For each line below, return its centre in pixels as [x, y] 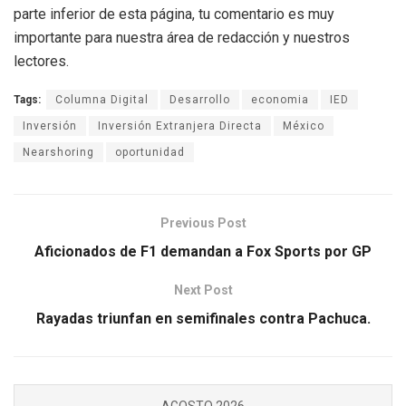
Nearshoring [58, 153]
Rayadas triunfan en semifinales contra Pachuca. [203, 319]
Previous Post [203, 223]
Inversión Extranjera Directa [180, 126]
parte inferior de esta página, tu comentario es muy [174, 14]
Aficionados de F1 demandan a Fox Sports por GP [203, 252]
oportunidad [150, 153]
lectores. [41, 62]
